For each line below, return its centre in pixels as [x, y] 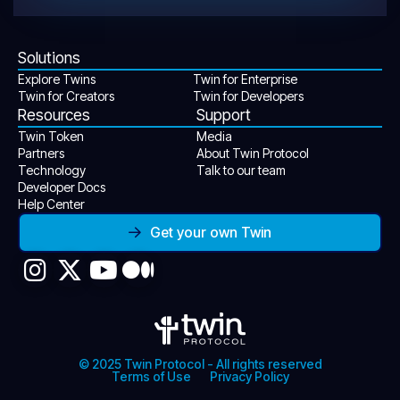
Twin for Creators [66, 96]
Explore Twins [57, 79]
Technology [52, 170]
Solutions [49, 57]
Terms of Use [151, 376]
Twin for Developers [248, 96]
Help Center [51, 204]
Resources [54, 114]
